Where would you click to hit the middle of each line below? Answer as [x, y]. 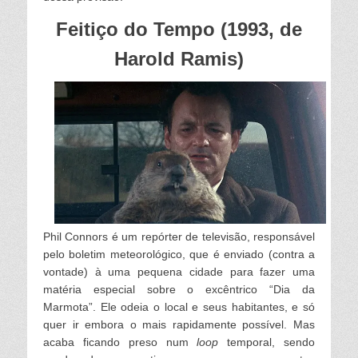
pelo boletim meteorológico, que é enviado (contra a [179, 255]
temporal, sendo [267, 342]
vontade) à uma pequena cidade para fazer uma [179, 272]
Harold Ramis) [179, 58]
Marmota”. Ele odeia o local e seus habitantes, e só [179, 307]
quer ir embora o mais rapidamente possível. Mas [179, 325]
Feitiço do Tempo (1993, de [179, 29]
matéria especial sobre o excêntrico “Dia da [179, 290]
